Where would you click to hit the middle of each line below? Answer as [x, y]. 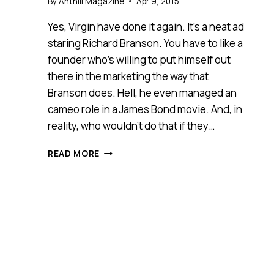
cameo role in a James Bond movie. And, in [145, 109]
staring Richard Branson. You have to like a [145, 43]
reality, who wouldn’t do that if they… [131, 125]
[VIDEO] [117, 227]
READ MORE [74, 153]
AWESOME [122, 201]
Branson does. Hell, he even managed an [142, 92]
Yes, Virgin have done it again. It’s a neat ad [146, 26]
